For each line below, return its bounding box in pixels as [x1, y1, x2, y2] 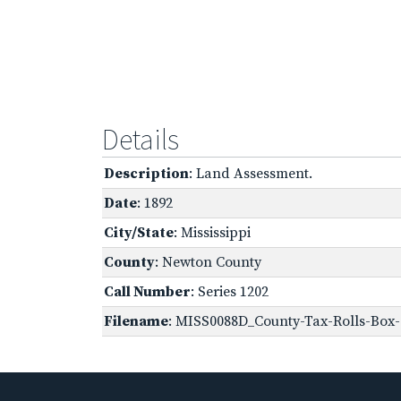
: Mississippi [174, 223, 251, 242]
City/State [104, 223, 174, 242]
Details [102, 121, 179, 158]
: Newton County [155, 252, 261, 271]
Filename [104, 311, 168, 330]
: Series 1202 [191, 282, 269, 301]
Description [104, 164, 189, 183]
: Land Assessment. [189, 164, 312, 183]
